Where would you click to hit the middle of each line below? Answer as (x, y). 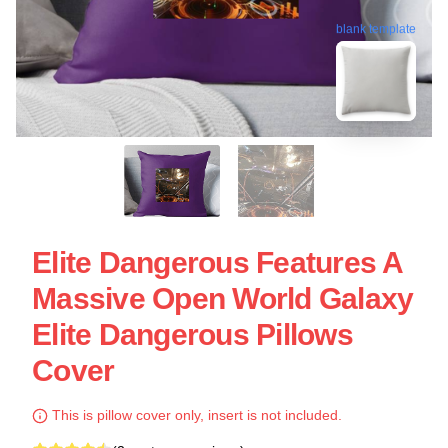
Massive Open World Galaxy (223, 298)
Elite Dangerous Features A (217, 262)
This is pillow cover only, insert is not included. (195, 415)
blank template (376, 30)
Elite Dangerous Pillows (192, 334)
